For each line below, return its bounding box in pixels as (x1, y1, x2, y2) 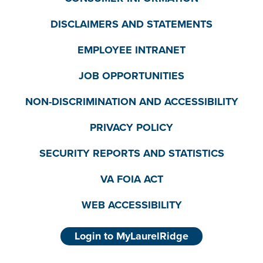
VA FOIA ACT (100, 171, 163, 187)
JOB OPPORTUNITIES (79, 68, 184, 84)
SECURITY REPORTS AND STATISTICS (39, 146, 224, 161)
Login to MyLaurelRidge (75, 228, 188, 244)
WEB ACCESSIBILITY (81, 197, 182, 213)
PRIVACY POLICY (90, 120, 173, 136)
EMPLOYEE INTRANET (77, 42, 186, 58)
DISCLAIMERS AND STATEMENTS (50, 16, 213, 32)
